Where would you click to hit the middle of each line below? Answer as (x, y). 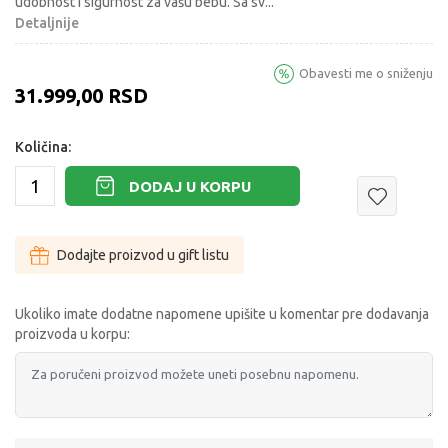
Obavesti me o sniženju (366, 73)
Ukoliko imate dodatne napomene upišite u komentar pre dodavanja (222, 314)
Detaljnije (47, 23)
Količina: (43, 147)
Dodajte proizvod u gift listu (143, 255)
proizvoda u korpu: (72, 334)
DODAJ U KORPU (190, 186)
